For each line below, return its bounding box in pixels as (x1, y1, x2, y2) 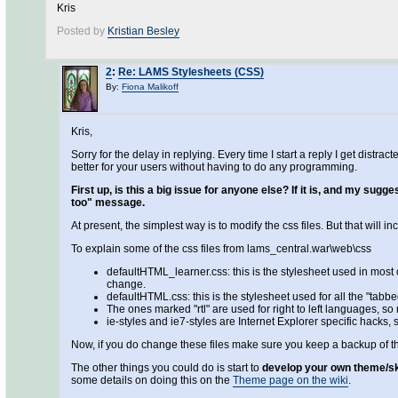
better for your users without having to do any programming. (71, 161, 357, 173)
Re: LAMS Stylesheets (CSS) (118, 66, 264, 78)
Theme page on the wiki (233, 374, 348, 386)
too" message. (71, 196, 145, 209)
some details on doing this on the (71, 374, 233, 386)
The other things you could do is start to (71, 362, 262, 374)
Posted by (57, 25, 107, 37)
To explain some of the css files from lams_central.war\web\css (71, 243, 371, 255)
